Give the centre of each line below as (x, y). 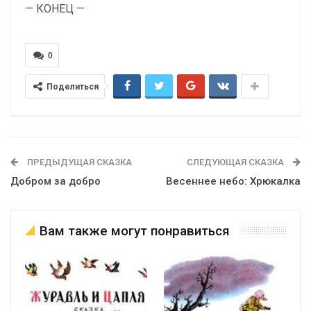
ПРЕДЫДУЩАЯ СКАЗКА (78, 162)
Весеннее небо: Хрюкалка (233, 181)
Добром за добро (56, 181)
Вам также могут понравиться (135, 230)
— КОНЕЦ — (55, 8)
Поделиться (73, 86)
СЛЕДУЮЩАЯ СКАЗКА (236, 162)
